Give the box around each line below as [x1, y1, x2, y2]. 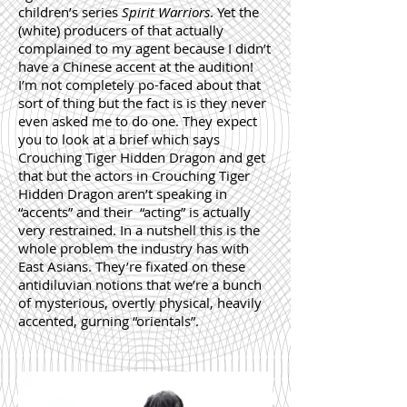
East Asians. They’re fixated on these [18, 257, 245, 275]
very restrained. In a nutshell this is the [18, 221, 260, 239]
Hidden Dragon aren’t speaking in [18, 184, 227, 203]
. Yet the [210, 3, 259, 21]
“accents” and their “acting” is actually [18, 203, 251, 221]
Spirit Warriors [118, 3, 210, 21]
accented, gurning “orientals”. [18, 312, 203, 330]
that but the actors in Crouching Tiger [18, 166, 250, 184]
